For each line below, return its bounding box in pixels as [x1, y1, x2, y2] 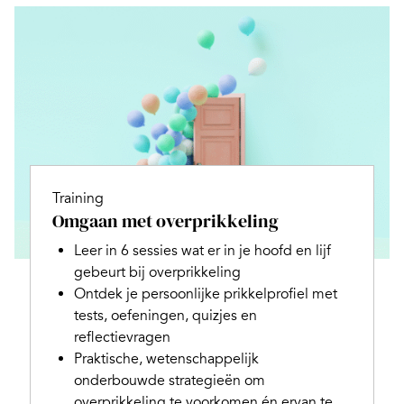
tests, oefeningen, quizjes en [73, 307, 257, 325]
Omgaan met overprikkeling [51, 208, 279, 234]
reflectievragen [73, 328, 170, 346]
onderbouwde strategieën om [73, 372, 265, 390]
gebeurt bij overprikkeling [73, 263, 241, 281]
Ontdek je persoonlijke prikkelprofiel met [73, 285, 337, 303]
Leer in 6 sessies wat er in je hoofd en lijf [73, 242, 331, 260]
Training [51, 189, 104, 207]
